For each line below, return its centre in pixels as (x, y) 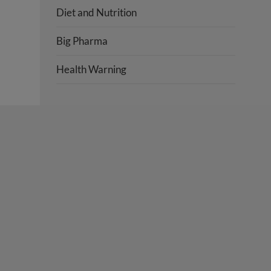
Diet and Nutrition (97, 12)
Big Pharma (82, 41)
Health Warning (92, 69)
